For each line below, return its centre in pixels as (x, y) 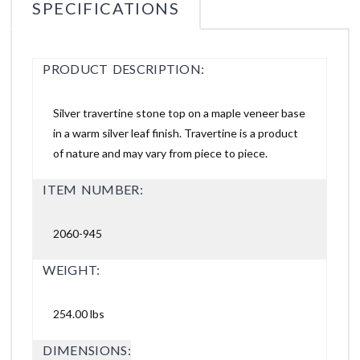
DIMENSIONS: (87, 350)
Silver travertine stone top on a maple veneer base (180, 113)
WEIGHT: (72, 270)
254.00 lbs (79, 314)
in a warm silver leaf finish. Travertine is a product (176, 133)
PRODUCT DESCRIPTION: (124, 69)
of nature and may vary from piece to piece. (161, 153)
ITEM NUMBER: (93, 190)
